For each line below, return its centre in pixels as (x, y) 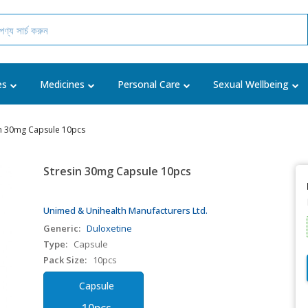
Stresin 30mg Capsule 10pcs (118, 171)
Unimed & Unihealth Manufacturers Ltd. (126, 210)
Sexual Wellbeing (251, 84)
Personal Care (149, 84)
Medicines (62, 84)
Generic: (62, 228)
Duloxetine (110, 228)
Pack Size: (65, 260)
